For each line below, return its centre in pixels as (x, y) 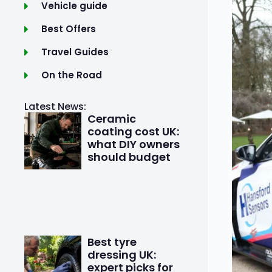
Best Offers (68, 29)
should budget (129, 157)
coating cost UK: (134, 131)
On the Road (71, 75)
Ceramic (112, 119)
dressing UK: (122, 254)
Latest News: (55, 107)
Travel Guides (75, 52)
